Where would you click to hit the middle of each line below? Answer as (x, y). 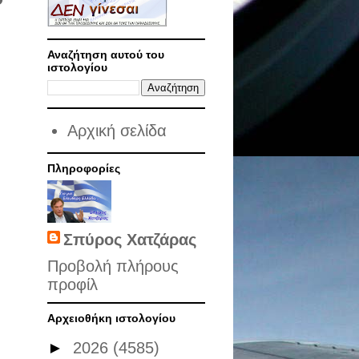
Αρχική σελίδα (117, 131)
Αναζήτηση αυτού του (105, 54)
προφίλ (72, 284)
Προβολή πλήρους (113, 266)
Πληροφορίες (83, 168)
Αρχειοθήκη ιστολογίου (111, 318)
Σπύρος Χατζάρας (129, 240)
